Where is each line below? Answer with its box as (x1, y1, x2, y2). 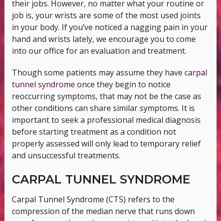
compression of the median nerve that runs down (11, 205, 195, 217)
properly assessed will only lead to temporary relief (11, 138, 201, 149)
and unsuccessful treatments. (11, 149, 120, 161)
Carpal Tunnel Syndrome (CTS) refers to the (11, 193, 175, 205)
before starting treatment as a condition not (11, 126, 176, 137)
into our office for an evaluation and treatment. (11, 45, 186, 56)
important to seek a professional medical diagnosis (11, 114, 201, 125)
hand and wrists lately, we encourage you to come (11, 33, 196, 44)
